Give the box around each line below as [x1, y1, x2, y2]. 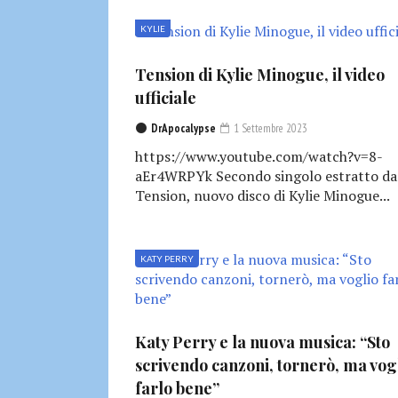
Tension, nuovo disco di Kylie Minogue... [135, 186, 390, 206]
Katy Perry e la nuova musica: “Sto [135, 331, 390, 354]
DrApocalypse [151, 121, 216, 137]
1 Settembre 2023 [231, 121, 307, 137]
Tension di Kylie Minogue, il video [135, 64, 385, 86]
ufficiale [135, 87, 196, 109]
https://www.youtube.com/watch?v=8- [135, 147, 383, 167]
